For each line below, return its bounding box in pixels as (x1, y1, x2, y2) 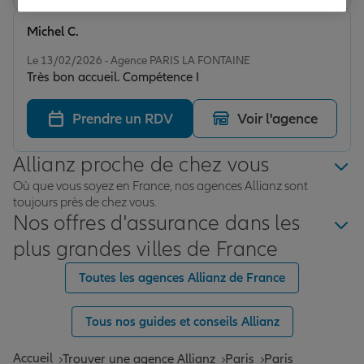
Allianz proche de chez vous (13, 152, 270, 179)
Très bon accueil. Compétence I (27, 69, 199, 86)
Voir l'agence (237, 110, 318, 128)
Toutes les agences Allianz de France (79, 270, 285, 287)
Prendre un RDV (71, 110, 173, 128)
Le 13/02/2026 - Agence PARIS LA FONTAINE (27, 54, 250, 68)
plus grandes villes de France (13, 236, 279, 263)
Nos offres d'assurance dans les (13, 210, 301, 237)
